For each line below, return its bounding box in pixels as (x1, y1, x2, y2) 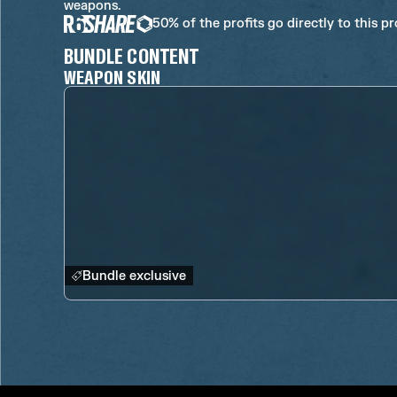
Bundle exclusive (82, 269, 186, 284)
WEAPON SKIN (64, 65, 160, 88)
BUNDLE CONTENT (64, 43, 198, 68)
